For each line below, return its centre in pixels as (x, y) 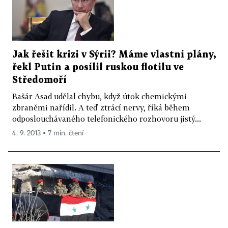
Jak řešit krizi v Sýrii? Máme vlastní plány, (114, 55)
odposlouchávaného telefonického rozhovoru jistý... (107, 119)
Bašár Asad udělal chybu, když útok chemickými (99, 96)
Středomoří (39, 80)
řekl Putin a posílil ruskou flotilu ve (98, 68)
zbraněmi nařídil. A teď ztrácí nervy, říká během (101, 108)
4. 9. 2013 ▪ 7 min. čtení (48, 134)
